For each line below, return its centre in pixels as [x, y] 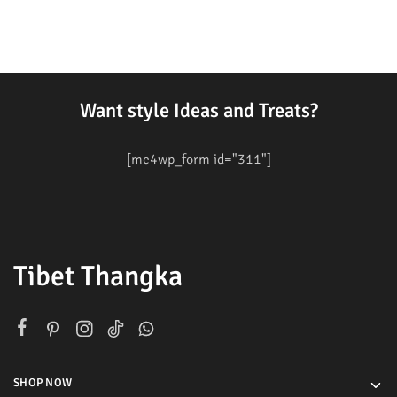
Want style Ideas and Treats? [198, 110]
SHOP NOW [43, 382]
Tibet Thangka [98, 276]
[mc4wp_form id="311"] [198, 159]
